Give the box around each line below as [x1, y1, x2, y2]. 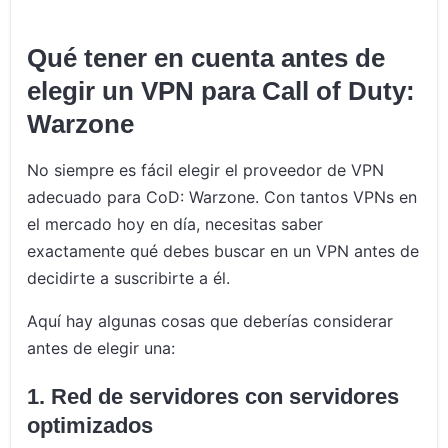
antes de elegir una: [27, 338, 176, 359]
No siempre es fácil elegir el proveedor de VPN [27, 160, 385, 181]
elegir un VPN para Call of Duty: [27, 77, 416, 106]
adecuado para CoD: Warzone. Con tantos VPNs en [27, 187, 418, 208]
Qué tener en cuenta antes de [27, 44, 386, 73]
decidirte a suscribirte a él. [27, 268, 236, 289]
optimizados [27, 413, 154, 439]
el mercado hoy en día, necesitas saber [27, 214, 324, 235]
